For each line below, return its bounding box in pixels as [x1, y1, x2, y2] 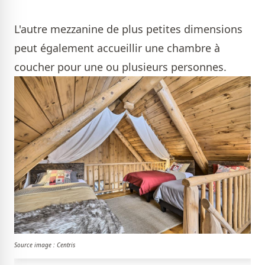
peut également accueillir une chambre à [14, 40, 220, 55]
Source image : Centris [14, 241, 75, 250]
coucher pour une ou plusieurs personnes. [14, 59, 230, 74]
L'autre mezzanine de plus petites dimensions [14, 21, 243, 36]
